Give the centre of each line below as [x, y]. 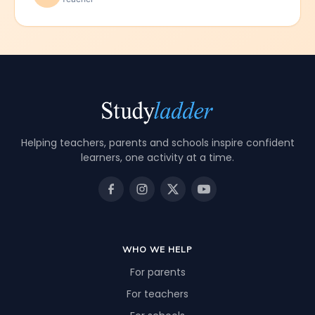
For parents [157, 272]
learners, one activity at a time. [157, 158]
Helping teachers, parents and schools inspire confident [157, 143]
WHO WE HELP [157, 250]
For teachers [157, 294]
